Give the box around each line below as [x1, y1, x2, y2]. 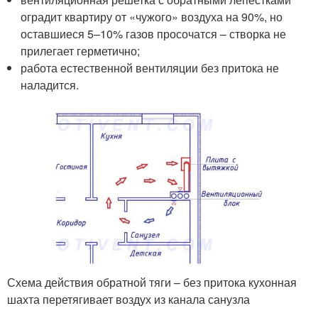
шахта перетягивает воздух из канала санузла [7, 290, 250, 307]
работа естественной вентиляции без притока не [21, 60, 280, 77]
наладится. [21, 77, 79, 94]
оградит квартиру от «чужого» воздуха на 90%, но [21, 9, 283, 26]
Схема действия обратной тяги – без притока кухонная [7, 273, 297, 290]
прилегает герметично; [21, 43, 141, 60]
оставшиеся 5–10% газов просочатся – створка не [21, 26, 287, 43]
